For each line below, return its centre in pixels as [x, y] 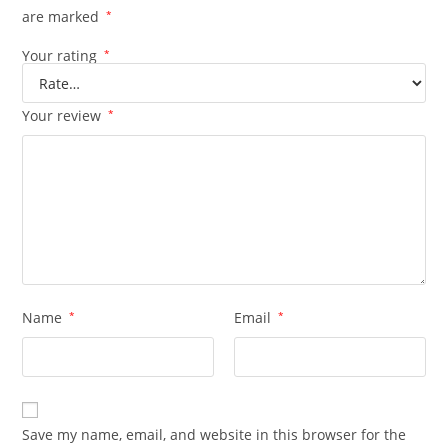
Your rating [62, 56]
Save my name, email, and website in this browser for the [214, 435]
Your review [64, 116]
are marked [63, 17]
